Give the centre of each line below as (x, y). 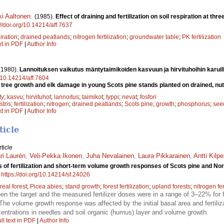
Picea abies (46, 187)
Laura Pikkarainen (164, 156)
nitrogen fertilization (100, 37)
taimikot (92, 97)
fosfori (148, 97)
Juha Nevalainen (110, 156)
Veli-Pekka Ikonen (56, 156)
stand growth (82, 187)
